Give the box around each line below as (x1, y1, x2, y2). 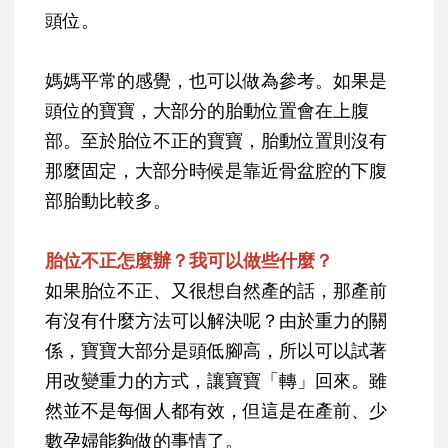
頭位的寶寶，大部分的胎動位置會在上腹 (45, 98, 369, 123)
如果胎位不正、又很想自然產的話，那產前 (45, 278, 387, 303)
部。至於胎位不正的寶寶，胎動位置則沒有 (45, 128, 387, 153)
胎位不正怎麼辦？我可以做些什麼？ (45, 248, 333, 273)
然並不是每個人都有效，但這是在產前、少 (45, 398, 387, 423)
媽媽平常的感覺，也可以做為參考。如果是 (45, 68, 387, 93)
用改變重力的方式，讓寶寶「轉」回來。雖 (45, 368, 387, 393)
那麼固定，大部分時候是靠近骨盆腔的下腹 (45, 158, 387, 183)
